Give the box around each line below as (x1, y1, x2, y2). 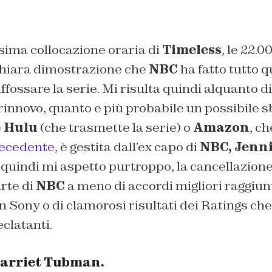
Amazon (192, 119, 250, 135)
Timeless (161, 41, 222, 58)
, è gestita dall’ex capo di (54, 138, 200, 155)
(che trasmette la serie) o (37, 119, 193, 135)
